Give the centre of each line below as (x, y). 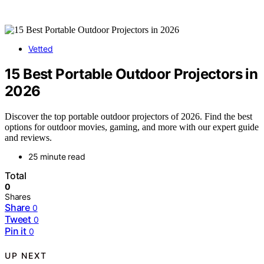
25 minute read (57, 156)
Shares (18, 196)
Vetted (41, 49)
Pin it (16, 231)
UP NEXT (26, 256)
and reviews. (28, 137)
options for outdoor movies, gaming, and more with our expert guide (132, 127)
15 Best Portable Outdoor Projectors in (131, 74)
